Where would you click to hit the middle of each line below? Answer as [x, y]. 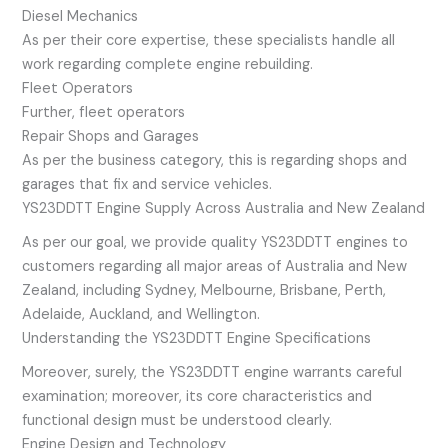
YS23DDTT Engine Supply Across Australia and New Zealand [224, 208]
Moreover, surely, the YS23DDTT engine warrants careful [212, 373]
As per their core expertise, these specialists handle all [209, 40]
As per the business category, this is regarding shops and [215, 160]
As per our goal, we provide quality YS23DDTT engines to [215, 242]
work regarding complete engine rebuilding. [168, 64]
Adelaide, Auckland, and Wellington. [141, 314]
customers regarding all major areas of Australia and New [215, 266]
